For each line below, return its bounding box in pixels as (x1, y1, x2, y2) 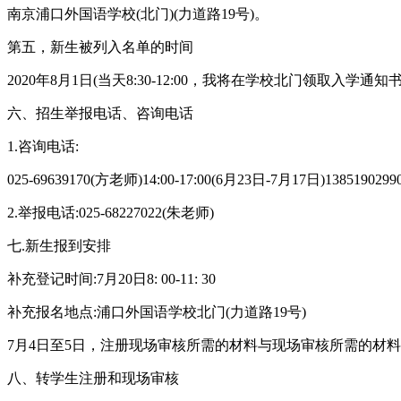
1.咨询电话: (7, 138, 79, 154)
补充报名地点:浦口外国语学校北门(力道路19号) (7, 303, 306, 320)
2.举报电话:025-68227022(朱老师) (7, 204, 214, 220)
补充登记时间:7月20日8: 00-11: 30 (7, 270, 216, 286)
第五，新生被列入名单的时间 (7, 38, 193, 55)
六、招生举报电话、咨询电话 (7, 105, 193, 121)
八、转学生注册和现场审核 (7, 370, 179, 386)
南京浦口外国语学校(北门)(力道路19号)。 (7, 5, 269, 21)
